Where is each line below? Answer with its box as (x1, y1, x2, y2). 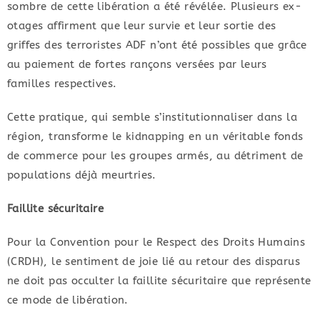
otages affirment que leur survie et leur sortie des (7, 19, 276, 33)
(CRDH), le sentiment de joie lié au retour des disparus (7, 255, 300, 269)
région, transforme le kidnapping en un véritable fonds (7, 130, 304, 144)
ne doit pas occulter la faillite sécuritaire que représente (7, 274, 311, 288)
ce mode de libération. (7, 294, 129, 307)
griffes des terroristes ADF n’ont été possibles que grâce (7, 39, 307, 52)
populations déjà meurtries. (7, 169, 156, 182)
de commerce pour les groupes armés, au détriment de (7, 149, 304, 163)
